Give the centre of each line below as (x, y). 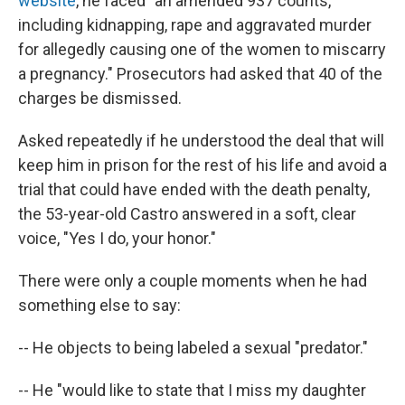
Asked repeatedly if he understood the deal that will (201, 141)
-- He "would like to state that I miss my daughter (192, 390)
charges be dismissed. (100, 98)
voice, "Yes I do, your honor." (117, 238)
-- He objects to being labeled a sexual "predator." (193, 348)
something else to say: (99, 305)
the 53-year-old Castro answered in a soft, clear (187, 214)
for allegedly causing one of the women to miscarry (202, 49)
